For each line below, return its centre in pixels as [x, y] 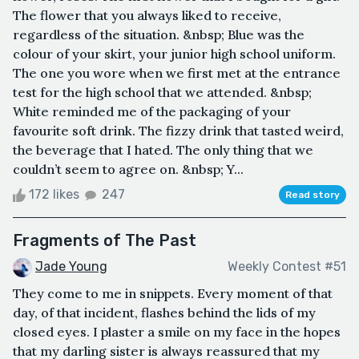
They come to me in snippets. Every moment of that [173, 293]
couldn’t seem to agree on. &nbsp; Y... [128, 169]
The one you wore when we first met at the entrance [177, 73]
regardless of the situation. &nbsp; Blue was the [159, 34]
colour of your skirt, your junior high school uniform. [174, 53]
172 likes [54, 194]
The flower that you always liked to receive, [147, 15]
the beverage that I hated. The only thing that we [163, 149]
